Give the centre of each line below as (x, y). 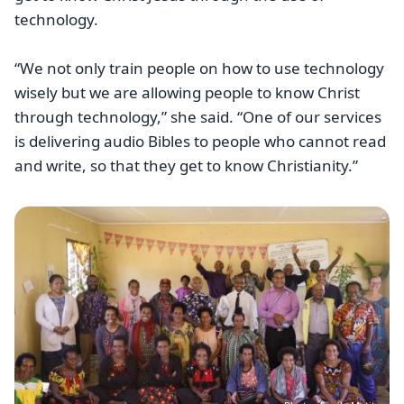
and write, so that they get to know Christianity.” (186, 166)
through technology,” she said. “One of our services (198, 117)
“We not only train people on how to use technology (199, 69)
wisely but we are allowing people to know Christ (187, 93)
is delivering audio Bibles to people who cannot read (200, 142)
